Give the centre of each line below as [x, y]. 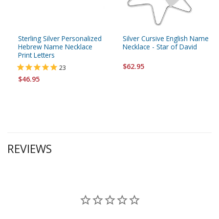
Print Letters [36, 55]
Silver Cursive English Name [166, 38]
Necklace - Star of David [160, 46]
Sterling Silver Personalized [60, 38]
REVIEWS [30, 148]
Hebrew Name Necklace [55, 46]
